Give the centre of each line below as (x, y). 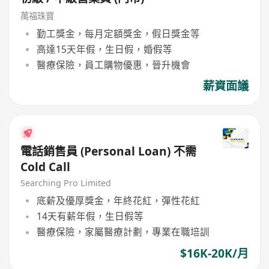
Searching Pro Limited (66, 183)
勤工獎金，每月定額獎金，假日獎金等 (118, 33)
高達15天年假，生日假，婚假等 (104, 49)
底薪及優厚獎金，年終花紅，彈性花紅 (118, 200)
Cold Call (46, 167)
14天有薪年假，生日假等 (90, 216)
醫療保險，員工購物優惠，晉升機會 (113, 65)
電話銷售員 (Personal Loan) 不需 (51, 151)
